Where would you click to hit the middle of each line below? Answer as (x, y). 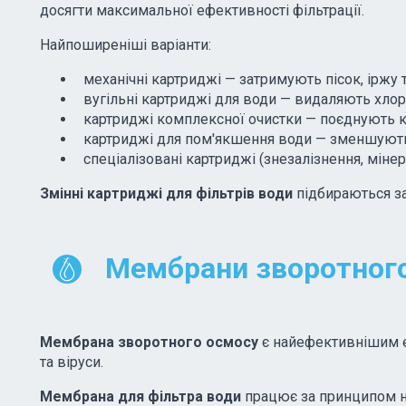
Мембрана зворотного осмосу (149, 342)
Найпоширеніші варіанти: (126, 45)
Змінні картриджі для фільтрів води (166, 193)
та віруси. (72, 362)
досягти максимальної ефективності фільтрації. (202, 10)
